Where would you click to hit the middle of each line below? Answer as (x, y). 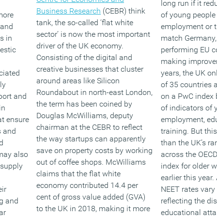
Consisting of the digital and (85, 57)
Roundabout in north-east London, (95, 92)
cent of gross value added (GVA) (91, 197)
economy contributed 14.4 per (87, 185)
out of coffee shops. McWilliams (91, 162)
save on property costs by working (95, 150)
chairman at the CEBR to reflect (90, 127)
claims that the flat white (79, 174)
